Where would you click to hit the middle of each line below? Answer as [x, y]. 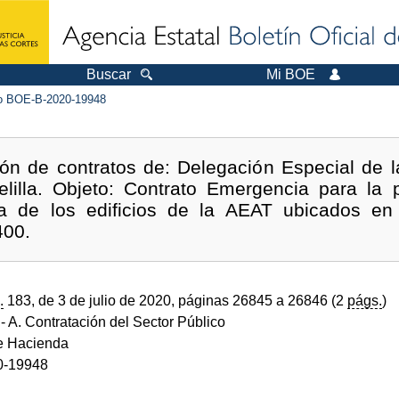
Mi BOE [291, 74]
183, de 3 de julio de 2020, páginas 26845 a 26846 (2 [175, 300]
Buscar [109, 74]
